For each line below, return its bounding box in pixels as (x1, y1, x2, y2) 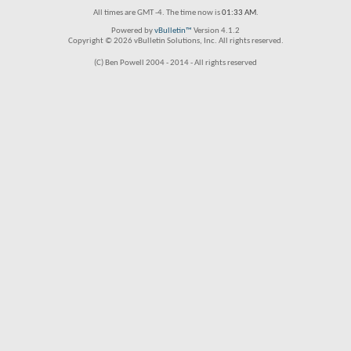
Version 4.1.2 (192, 27, 240, 35)
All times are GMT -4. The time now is (92, 9, 222, 17)
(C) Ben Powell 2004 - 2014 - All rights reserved (94, 59, 257, 67)
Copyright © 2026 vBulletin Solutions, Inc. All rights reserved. (67, 37, 284, 45)
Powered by (111, 27, 154, 35)
